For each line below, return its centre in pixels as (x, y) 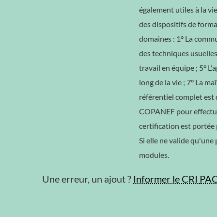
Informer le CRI (166, 179)
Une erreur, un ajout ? (88, 179)
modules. (154, 155)
